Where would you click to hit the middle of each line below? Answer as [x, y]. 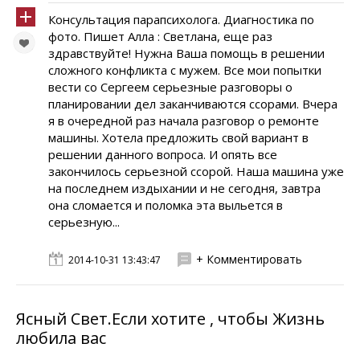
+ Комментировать [249, 259]
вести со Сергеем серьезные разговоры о [170, 87]
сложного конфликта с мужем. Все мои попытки [185, 70]
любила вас [61, 338]
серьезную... [84, 222]
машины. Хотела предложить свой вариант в [178, 137]
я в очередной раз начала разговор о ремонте [184, 121]
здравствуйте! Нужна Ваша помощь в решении [186, 53]
